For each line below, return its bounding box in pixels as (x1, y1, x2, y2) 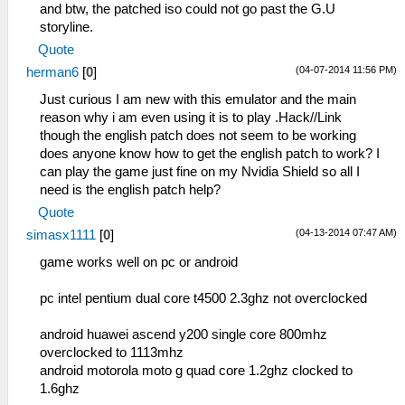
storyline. (40, 20, 93, 35)
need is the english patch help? (40, 183, 221, 198)
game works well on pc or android (40, 255, 238, 270)
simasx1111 (26, 228, 96, 243)
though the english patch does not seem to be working (40, 128, 356, 144)
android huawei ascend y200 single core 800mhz (40, 327, 327, 343)
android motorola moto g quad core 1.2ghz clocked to (40, 363, 353, 379)
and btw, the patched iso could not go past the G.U (40, 2, 335, 17)
